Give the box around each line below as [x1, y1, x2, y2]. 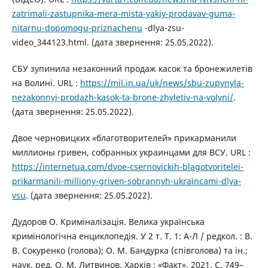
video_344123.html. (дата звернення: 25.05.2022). [11, 36, 214, 48]
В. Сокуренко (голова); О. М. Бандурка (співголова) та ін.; [11, 244, 248, 256]
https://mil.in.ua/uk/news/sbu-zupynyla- [80, 77, 244, 89]
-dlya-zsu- [142, 22, 184, 33]
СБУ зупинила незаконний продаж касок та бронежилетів [11, 62, 252, 74]
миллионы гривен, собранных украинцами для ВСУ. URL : [11, 146, 251, 158]
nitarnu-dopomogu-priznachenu [11, 22, 142, 33]
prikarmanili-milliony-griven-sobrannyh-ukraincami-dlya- [11, 175, 241, 187]
